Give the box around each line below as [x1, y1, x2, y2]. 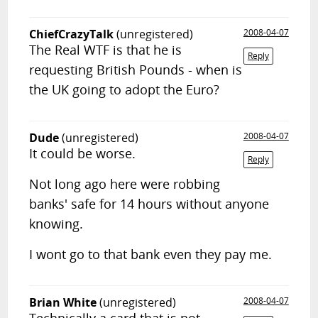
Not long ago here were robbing [29, 175, 221, 192]
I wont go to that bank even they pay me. [29, 246, 273, 263]
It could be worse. [29, 145, 136, 162]
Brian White [29, 295, 97, 310]
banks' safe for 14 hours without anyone [29, 195, 270, 212]
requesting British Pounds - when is [29, 61, 243, 78]
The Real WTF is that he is [29, 41, 182, 58]
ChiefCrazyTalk [29, 26, 114, 42]
